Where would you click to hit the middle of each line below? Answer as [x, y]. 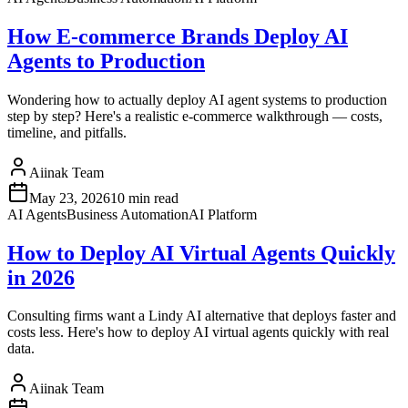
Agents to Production [106, 61]
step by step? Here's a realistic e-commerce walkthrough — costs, [195, 116]
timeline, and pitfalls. [67, 132]
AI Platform [223, 214]
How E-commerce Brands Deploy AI [178, 36]
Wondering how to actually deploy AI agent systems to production [197, 99]
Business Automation [127, 214]
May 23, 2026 [70, 198]
